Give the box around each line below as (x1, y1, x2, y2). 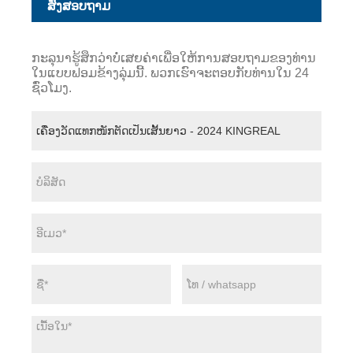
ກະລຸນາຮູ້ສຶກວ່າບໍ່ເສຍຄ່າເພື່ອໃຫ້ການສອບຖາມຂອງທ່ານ (32, 50, 316, 65)
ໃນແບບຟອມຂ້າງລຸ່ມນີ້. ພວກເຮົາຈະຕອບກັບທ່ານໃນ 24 (32, 65, 309, 80)
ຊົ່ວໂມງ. (32, 80, 72, 95)
